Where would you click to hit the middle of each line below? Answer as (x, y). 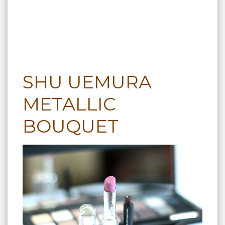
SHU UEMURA (87, 82)
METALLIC (69, 104)
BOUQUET (71, 126)
